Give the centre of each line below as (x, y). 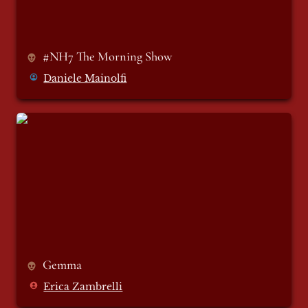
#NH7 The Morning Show (109, 56)
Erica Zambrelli (83, 287)
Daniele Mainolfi (85, 78)
